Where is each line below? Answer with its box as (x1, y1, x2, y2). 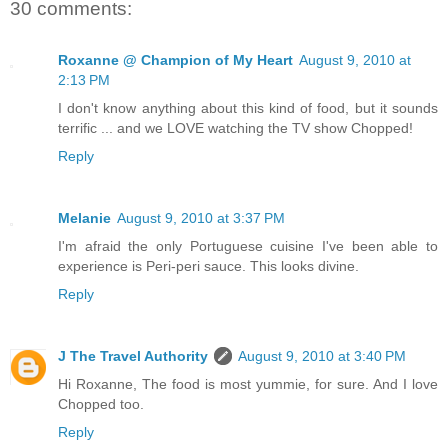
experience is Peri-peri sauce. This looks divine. (58, 258, 359, 275)
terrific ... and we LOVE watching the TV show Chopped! (58, 120, 413, 137)
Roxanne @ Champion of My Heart (58, 52, 293, 69)
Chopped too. (58, 396, 144, 413)
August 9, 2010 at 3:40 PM (238, 348, 406, 365)
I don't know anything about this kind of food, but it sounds (58, 100, 438, 117)
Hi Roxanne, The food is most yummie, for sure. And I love (58, 376, 438, 393)
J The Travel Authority (58, 348, 208, 365)
